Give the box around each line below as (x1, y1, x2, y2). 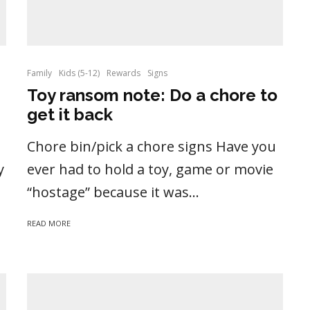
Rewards (107, 67, 140, 80)
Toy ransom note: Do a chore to (27, 85, 277, 106)
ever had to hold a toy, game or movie (27, 160, 273, 179)
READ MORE (27, 218, 71, 229)
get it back (27, 104, 113, 125)
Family (27, 67, 52, 80)
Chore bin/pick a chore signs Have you (27, 137, 276, 156)
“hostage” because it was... (27, 183, 199, 202)
